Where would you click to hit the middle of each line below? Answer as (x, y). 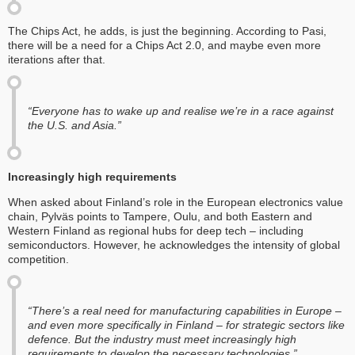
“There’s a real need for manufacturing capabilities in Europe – (185, 310)
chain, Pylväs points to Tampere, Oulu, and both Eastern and (160, 216)
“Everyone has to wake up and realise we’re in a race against (181, 111)
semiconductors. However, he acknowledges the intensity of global (174, 244)
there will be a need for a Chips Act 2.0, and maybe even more (164, 45)
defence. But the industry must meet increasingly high (162, 339)
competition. (38, 259)
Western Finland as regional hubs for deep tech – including (156, 230)
